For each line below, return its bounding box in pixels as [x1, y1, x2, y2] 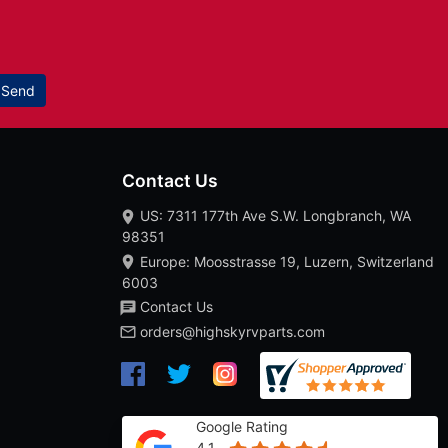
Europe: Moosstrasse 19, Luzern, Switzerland [140, 252, 434, 270]
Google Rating [196, 418, 288, 436]
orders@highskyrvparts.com [140, 322, 325, 340]
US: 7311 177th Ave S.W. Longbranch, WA [140, 207, 411, 225]
